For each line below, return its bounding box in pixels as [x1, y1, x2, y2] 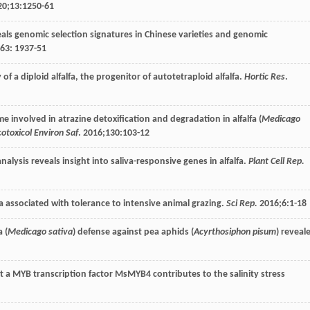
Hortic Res [244, 71, 285, 82]
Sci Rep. [226, 198, 257, 209]
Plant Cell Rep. [248, 156, 304, 167]
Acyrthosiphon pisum [194, 226, 276, 237]
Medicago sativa [8, 226, 73, 237]
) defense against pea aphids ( [73, 226, 194, 237]
